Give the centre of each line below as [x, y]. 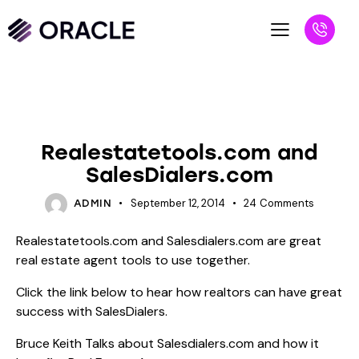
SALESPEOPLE [210, 124]
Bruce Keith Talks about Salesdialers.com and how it [167, 344]
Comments [287, 204]
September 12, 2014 [177, 204]
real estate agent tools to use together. [135, 260]
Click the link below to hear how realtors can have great [179, 292]
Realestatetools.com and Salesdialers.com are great [169, 241]
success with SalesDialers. [92, 312]
